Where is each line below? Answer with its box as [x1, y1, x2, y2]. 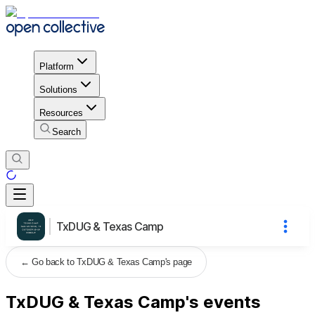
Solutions [39, 84, 77, 95]
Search [52, 126, 81, 137]
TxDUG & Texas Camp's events [6, 291, 261, 312]
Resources [39, 107, 83, 118]
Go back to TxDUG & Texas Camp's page [32, 256, 192, 267]
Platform [39, 60, 74, 72]
